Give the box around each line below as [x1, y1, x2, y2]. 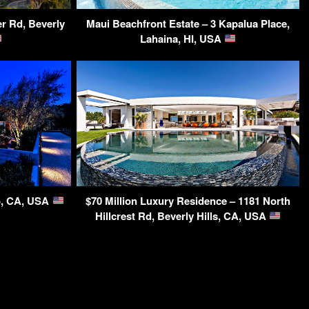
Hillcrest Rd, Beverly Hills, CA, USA [94, 208, 269, 223]
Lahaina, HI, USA [139, 30, 224, 46]
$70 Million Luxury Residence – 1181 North [86, 192, 290, 208]
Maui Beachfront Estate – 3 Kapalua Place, [86, 15, 290, 31]
